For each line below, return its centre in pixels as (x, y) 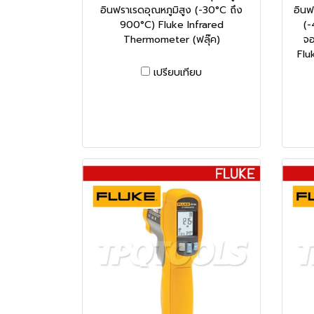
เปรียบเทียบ (178, 72)
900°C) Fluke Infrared (171, 25)
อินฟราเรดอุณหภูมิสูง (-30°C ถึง (171, 10)
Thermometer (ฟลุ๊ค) (171, 39)
